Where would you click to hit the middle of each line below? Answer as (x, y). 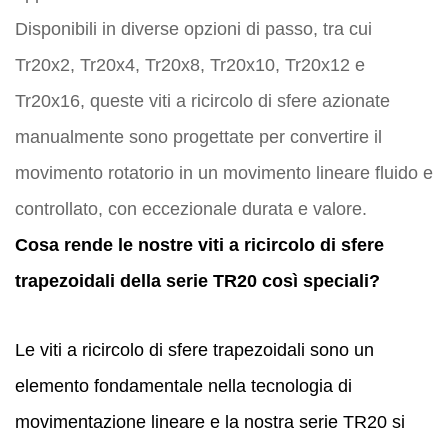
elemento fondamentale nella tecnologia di (183, 385)
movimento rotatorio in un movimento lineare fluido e (224, 172)
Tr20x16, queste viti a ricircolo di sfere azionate (202, 100)
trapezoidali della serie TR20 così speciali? (197, 280)
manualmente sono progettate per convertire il (198, 136)
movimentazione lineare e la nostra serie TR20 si (210, 421)
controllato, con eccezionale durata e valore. (191, 208)
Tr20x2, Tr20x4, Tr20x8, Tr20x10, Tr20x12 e (190, 64)
